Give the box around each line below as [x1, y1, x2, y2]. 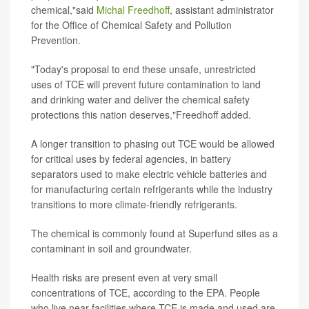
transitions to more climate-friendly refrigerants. [31, 197, 237, 211]
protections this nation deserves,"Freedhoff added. [31, 108, 251, 121]
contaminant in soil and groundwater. [31, 241, 192, 255]
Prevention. [31, 33, 81, 47]
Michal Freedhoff [97, 3, 170, 17]
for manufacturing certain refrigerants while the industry [31, 182, 272, 196]
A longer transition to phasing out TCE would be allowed [31, 137, 275, 150]
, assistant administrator [170, 3, 274, 17]
